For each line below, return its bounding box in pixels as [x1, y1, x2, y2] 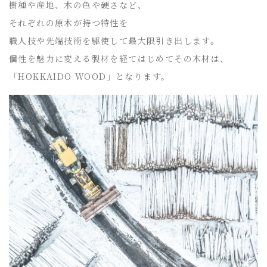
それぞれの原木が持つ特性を [9, 16, 129, 29]
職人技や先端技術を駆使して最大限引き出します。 [9, 34, 220, 46]
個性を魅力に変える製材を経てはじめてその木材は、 [9, 52, 229, 64]
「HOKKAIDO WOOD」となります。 [9, 70, 170, 82]
